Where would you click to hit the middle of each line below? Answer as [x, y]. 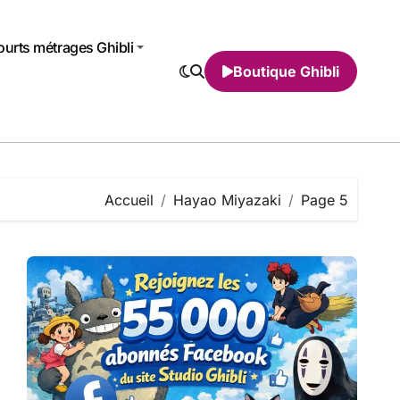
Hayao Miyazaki [227, 200]
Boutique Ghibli [286, 71]
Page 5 [325, 200]
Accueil [129, 200]
